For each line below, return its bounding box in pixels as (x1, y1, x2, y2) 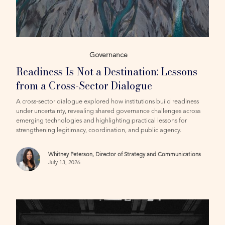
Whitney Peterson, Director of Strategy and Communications (48, 152, 201, 158)
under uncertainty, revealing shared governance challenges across (16, 107, 201, 115)
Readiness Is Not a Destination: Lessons (16, 63, 198, 79)
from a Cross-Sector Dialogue (16, 77, 153, 93)
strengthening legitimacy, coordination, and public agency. (16, 127, 182, 134)
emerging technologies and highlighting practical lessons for (16, 117, 187, 124)
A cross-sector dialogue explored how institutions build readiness (16, 98, 199, 105)
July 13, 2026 (48, 160, 81, 166)
